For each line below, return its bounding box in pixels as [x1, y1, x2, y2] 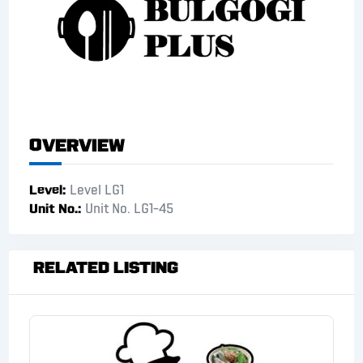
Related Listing [33, 258, 179, 278]
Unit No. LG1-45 [85, 201, 174, 217]
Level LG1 [70, 182, 125, 199]
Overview [29, 135, 126, 156]
